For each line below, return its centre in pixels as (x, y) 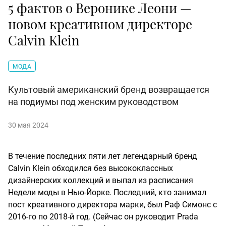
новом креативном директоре (100, 24)
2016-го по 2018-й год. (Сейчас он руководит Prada (103, 217)
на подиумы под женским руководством (93, 102)
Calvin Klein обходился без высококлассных (91, 168)
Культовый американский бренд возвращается (109, 90)
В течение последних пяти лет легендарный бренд (103, 156)
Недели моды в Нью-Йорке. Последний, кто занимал (107, 193)
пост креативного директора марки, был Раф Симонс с (112, 205)
